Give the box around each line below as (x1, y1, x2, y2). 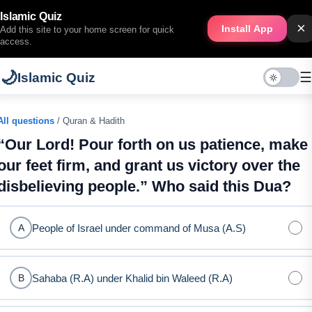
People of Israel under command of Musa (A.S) (32, 221, 246, 234)
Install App (221, 23, 273, 34)
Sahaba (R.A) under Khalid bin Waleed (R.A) (32, 272, 233, 284)
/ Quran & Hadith (54, 116, 125, 126)
